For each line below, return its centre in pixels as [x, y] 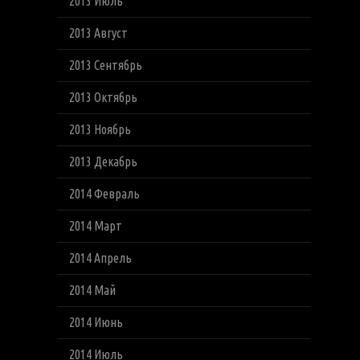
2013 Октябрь [103, 97]
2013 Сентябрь [105, 65]
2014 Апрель [100, 258]
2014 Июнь [96, 322]
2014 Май [92, 290]
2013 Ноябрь [100, 129]
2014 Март [95, 226]
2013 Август [98, 33]
